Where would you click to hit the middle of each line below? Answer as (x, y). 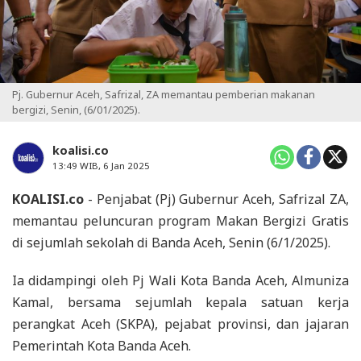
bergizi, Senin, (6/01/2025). (76, 109)
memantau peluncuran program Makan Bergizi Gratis (180, 220)
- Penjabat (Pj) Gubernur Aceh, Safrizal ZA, (216, 199)
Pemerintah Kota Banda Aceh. (102, 345)
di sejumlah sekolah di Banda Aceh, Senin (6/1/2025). (171, 242)
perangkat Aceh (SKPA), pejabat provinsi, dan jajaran (180, 324)
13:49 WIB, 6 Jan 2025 (101, 165)
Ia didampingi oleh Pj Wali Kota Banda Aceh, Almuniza (180, 280)
